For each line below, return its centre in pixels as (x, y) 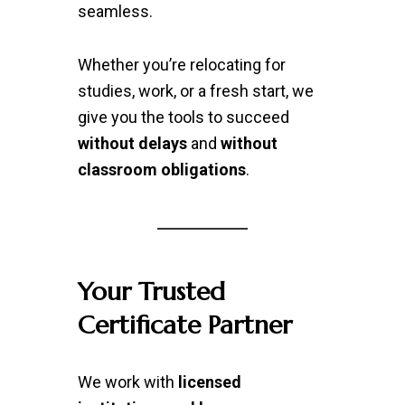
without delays (132, 143)
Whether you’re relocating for (181, 65)
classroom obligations (161, 170)
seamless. (115, 11)
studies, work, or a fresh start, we (195, 91)
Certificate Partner (184, 325)
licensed (209, 382)
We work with (127, 382)
